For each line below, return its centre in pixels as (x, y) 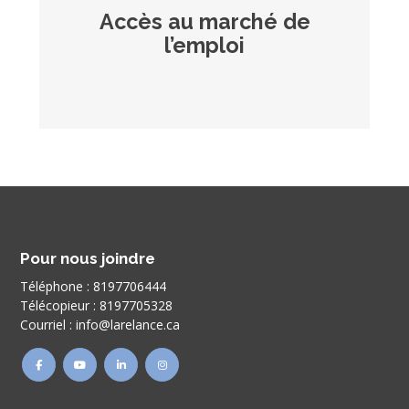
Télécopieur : (60, 305)
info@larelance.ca (128, 324)
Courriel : (48, 324)
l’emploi (204, 45)
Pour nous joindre (88, 258)
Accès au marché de (204, 21)
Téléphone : (57, 286)
